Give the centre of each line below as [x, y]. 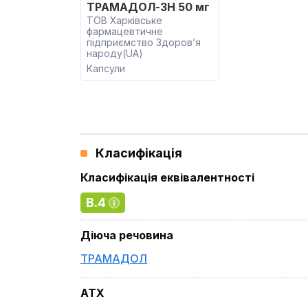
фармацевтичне [125, 31]
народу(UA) [115, 53]
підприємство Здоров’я [144, 42]
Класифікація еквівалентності [167, 177]
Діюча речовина [127, 235]
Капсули [106, 68]
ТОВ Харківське [124, 20]
